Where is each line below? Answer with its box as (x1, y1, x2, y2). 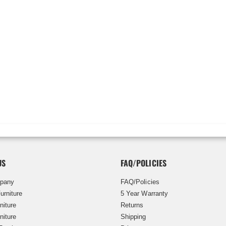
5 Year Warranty (121, 189, 168, 197)
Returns (121, 201, 144, 209)
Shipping (121, 212, 146, 220)
